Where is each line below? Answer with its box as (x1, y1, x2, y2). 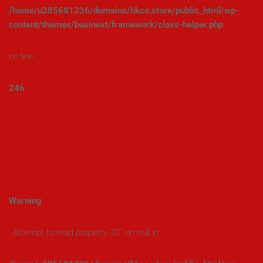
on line (9, 51, 33, 62)
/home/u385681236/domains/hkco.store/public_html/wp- (9, 5, 239, 16)
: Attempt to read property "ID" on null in (9, 227, 159, 238)
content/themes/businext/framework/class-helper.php (9, 19, 223, 30)
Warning (9, 195, 42, 206)
